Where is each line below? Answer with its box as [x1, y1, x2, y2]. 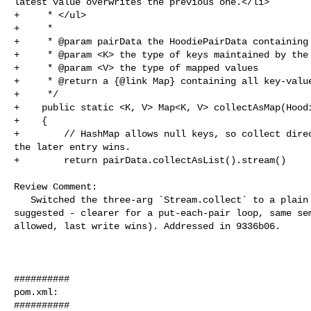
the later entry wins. [14, 141, 131, 153]
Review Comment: [14, 180, 97, 192]
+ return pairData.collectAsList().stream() [14, 154, 286, 166]
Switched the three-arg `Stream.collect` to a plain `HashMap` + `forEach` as [14, 194, 31, 205]
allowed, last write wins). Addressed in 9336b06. [14, 220, 280, 232]
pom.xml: [14, 286, 58, 298]
